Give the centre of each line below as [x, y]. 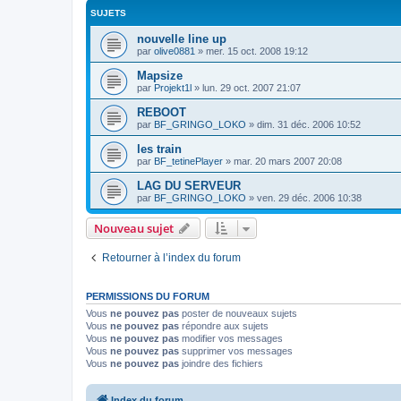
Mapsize [160, 75]
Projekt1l [173, 87]
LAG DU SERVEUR [189, 185]
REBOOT [162, 112]
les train [159, 149]
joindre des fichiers [221, 363]
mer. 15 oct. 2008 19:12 [257, 51]
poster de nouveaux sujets [238, 313]
